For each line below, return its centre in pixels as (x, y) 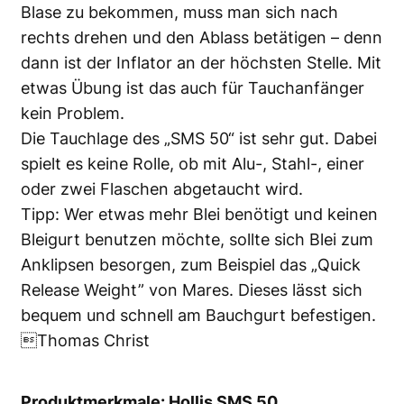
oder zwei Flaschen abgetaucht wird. (162, 188)
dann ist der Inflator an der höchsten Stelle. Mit (201, 62)
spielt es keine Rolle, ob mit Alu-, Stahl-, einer (193, 163)
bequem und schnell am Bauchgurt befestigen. (198, 315)
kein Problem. (73, 113)
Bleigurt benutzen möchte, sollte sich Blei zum (197, 239)
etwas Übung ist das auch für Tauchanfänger (193, 87)
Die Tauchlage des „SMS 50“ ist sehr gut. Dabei (199, 138)
